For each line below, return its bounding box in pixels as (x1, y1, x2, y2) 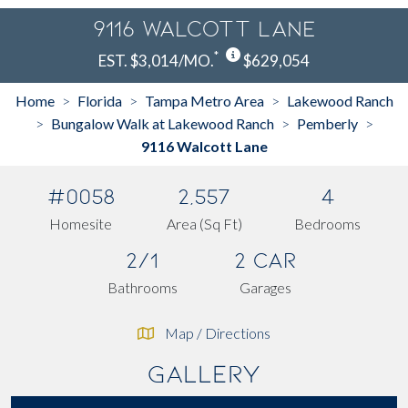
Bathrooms (107, 278, 178, 296)
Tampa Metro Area (144, 91, 264, 109)
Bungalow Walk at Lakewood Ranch (50, 114, 274, 132)
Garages (240, 278, 292, 296)
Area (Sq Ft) (166, 214, 242, 232)
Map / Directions (165, 323, 270, 342)
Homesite (49, 214, 113, 232)
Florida (76, 91, 122, 109)
